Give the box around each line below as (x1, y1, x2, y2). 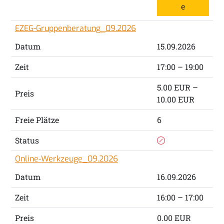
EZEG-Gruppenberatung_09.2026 (14, 23, 136, 34)
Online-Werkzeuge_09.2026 (14, 153, 118, 164)
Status (14, 135, 39, 146)
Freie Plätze (14, 114, 59, 125)
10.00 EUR (156, 94, 194, 105)
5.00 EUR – (156, 82, 198, 93)
